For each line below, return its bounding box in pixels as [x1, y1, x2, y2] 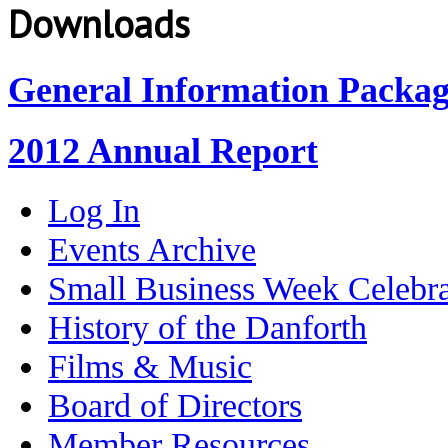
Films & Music [48, 346, 252, 385]
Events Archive [48, 229, 256, 268]
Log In [48, 190, 140, 229]
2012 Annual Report [8, 131, 318, 172]
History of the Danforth [48, 307, 367, 346]
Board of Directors [48, 385, 302, 424]
